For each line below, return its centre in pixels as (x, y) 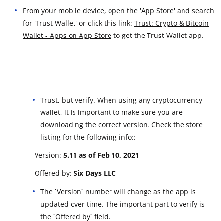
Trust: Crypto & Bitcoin (171, 23)
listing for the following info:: (88, 137)
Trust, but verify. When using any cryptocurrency (121, 100)
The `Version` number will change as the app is (118, 191)
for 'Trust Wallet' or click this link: (78, 23)
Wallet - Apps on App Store (67, 35)
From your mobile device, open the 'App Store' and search (118, 10)
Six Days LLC (95, 173)
